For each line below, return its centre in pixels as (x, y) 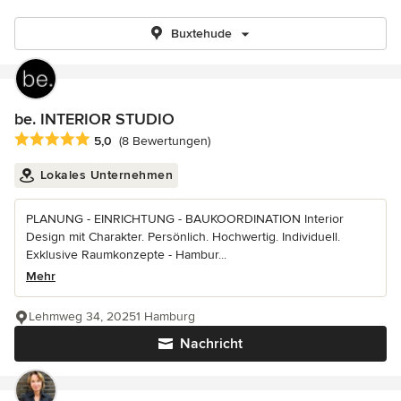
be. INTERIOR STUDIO (94, 119)
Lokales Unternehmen (106, 175)
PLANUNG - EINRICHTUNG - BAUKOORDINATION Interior (185, 219)
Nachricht (211, 344)
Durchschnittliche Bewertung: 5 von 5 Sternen (158, 140)
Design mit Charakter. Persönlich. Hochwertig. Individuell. (183, 237)
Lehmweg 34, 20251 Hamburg (112, 317)
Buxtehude (201, 34)
